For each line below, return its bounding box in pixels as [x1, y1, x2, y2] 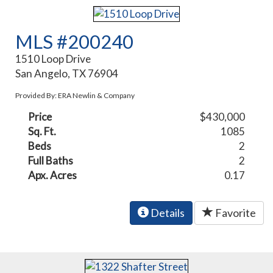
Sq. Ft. [28, 125, 57, 138]
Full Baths [28, 154, 74, 168]
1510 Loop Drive [15, 52, 91, 66]
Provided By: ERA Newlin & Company [15, 91, 135, 101]
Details [149, 206, 185, 220]
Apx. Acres [28, 169, 77, 182]
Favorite [213, 206, 256, 220]
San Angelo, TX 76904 [15, 67, 119, 80]
